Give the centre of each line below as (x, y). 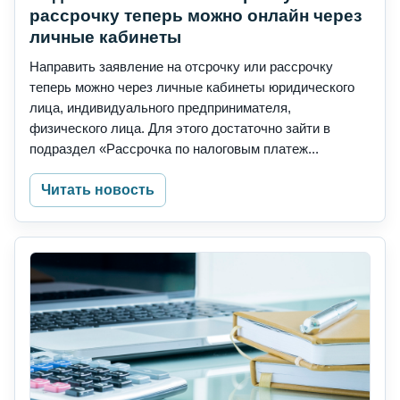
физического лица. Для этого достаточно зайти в (180, 129)
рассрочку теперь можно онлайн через (196, 16)
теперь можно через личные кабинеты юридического (192, 87)
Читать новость (98, 190)
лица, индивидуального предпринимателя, (160, 108)
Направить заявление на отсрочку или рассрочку (181, 67)
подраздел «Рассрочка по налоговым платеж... (174, 149)
